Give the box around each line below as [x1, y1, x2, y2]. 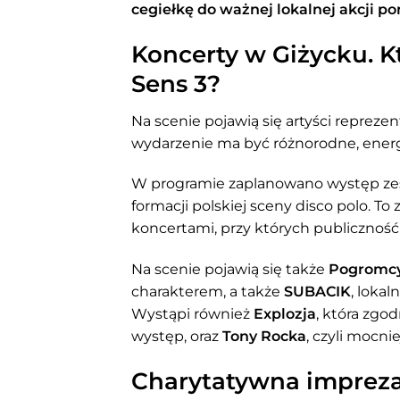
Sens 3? [131, 69, 221, 97]
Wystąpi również [131, 305, 254, 323]
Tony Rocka [222, 328, 306, 346]
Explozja [254, 305, 316, 323]
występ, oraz [131, 328, 222, 346]
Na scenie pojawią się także [131, 261, 329, 279]
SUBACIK [284, 283, 351, 301]
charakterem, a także [131, 283, 284, 301]
